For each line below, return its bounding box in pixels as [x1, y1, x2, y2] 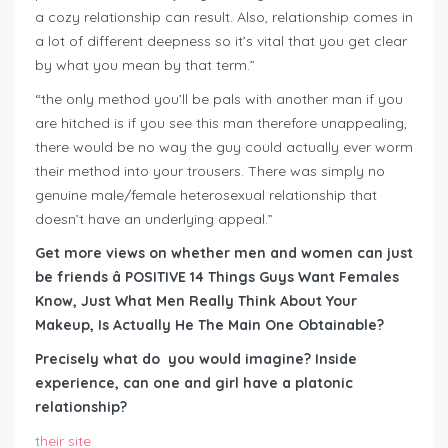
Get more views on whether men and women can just [35, 244, 413, 263]
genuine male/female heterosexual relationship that [35, 186, 377, 205]
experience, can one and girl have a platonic [35, 374, 353, 393]
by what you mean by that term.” [35, 56, 255, 75]
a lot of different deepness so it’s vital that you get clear [35, 32, 407, 51]
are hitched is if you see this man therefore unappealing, [35, 114, 407, 133]
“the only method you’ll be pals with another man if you [35, 90, 403, 109]
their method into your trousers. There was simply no [35, 162, 385, 181]
